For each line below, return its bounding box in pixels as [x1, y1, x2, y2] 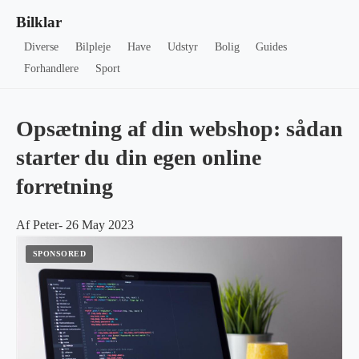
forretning [16, 174, 113, 199]
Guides [256, 41, 288, 53]
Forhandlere [24, 63, 79, 75]
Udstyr [167, 41, 198, 53]
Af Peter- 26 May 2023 [16, 218, 134, 232]
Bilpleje [75, 41, 111, 53]
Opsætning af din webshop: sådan [16, 116, 343, 141]
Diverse [24, 41, 59, 53]
